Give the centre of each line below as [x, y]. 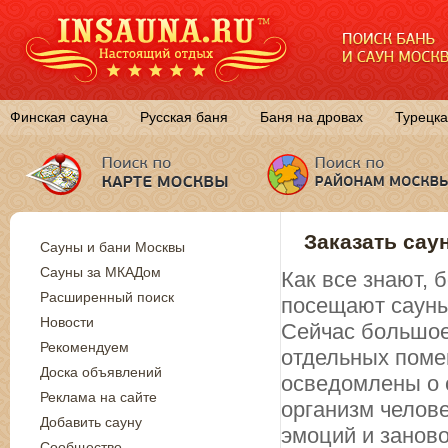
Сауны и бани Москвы [112, 247]
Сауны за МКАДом [100, 272]
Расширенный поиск [107, 297]
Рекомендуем [84, 347]
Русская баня [184, 117]
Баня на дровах [311, 117]
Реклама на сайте [98, 397]
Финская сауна [59, 117]
